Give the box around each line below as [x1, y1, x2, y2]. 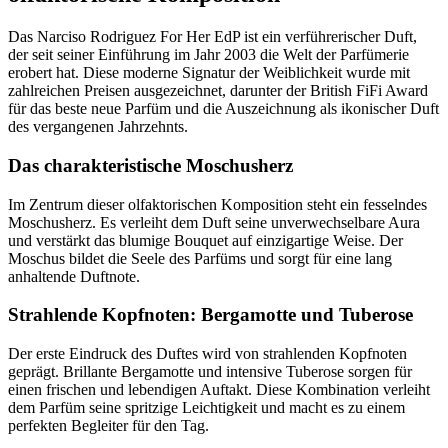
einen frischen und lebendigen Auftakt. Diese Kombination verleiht [8, 380, 430, 398]
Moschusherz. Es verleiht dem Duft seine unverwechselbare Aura [8, 213, 420, 231]
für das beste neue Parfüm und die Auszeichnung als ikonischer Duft [8, 100, 439, 118]
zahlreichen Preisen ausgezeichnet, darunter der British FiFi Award [8, 82, 428, 100]
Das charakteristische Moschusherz [8, 154, 293, 176]
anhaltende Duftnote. [8, 267, 140, 285]
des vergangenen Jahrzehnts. [8, 118, 188, 136]
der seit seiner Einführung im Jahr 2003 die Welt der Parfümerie [8, 46, 409, 64]
